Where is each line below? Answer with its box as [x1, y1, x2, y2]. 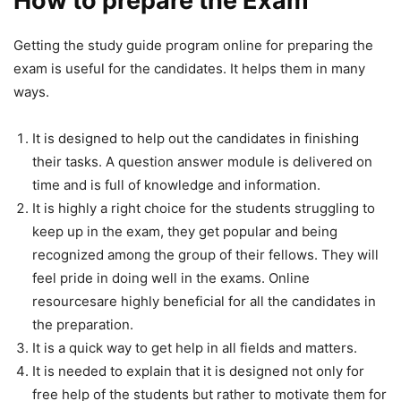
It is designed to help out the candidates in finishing [32, 130, 359, 148]
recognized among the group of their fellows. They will [32, 246, 379, 264]
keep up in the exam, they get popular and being [32, 223, 337, 241]
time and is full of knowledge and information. [32, 176, 320, 194]
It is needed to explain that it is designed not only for [32, 363, 364, 380]
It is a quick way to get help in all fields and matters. [32, 339, 357, 357]
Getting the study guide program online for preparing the [13, 37, 373, 55]
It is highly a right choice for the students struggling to [32, 200, 375, 218]
